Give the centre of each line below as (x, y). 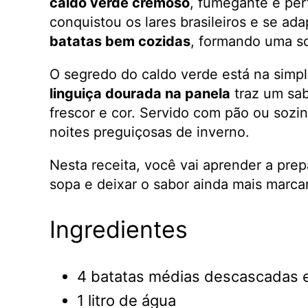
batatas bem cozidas (120, 41)
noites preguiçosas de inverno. (150, 132)
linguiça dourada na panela (140, 93)
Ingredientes (119, 230)
